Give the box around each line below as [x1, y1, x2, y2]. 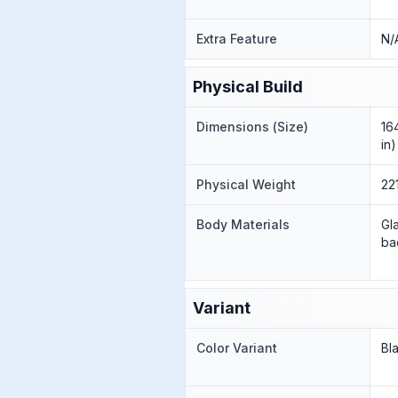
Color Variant [196, 340, 277, 355]
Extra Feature [196, 31, 277, 46]
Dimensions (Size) [196, 119, 308, 134]
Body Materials [196, 217, 290, 232]
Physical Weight [196, 177, 296, 192]
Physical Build [193, 77, 303, 96]
